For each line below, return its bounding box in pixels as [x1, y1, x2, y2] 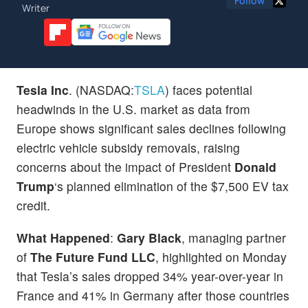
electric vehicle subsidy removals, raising [16, 138, 240, 156]
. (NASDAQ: [69, 80, 134, 98]
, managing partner [181, 228, 286, 246]
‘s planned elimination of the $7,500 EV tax [54, 177, 289, 195]
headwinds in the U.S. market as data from [16, 100, 250, 118]
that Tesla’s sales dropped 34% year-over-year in [16, 267, 283, 285]
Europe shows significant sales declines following [16, 119, 286, 137]
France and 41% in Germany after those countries [16, 286, 289, 304]
